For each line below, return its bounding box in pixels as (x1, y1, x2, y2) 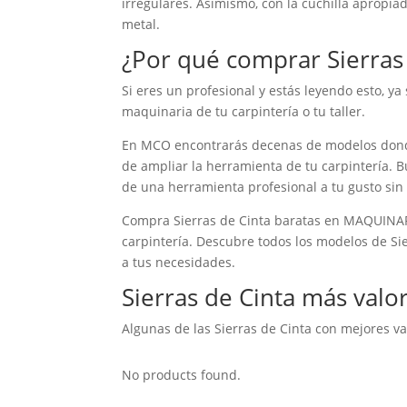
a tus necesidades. (122, 253, 236, 271)
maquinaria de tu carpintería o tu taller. (122, 102, 366, 120)
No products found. (122, 365, 242, 383)
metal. (122, 15, 161, 33)
